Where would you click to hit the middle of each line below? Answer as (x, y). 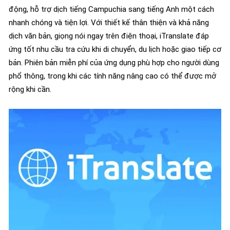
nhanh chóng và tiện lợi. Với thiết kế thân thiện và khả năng (109, 22)
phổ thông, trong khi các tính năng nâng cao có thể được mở (112, 76)
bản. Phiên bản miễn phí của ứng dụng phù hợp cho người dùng (114, 62)
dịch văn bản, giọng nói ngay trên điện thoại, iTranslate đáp (109, 36)
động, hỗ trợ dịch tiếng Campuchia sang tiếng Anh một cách (111, 9)
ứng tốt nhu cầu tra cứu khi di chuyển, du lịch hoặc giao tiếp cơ (115, 49)
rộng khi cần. (30, 89)
